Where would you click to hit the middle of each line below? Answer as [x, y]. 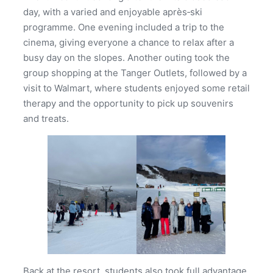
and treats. [46, 118]
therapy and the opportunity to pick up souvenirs [128, 103]
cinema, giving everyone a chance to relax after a [129, 42]
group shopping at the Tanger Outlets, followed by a [135, 73]
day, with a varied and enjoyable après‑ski [113, 12]
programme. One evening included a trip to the [124, 27]
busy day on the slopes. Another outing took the [126, 57]
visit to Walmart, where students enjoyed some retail [136, 88]
